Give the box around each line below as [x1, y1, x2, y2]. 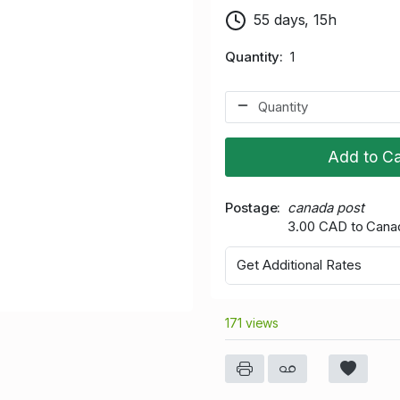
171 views [225, 314, 279, 330]
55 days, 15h [254, 10, 337, 29]
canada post [287, 198, 364, 216]
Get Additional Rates [237, 256, 362, 274]
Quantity [225, 47, 280, 65]
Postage [225, 198, 278, 216]
